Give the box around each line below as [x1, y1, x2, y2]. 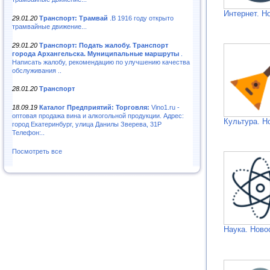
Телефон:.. [12, 129, 45, 137]
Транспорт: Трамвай [39, 14, 108, 22]
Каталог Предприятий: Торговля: [39, 104, 149, 111]
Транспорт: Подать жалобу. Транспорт [39, 41, 168, 49]
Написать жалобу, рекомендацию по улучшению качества [12, 58, 190, 66]
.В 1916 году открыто [108, 14, 174, 22]
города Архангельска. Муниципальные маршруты [12, 49, 179, 57]
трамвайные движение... [12, 22, 87, 30]
